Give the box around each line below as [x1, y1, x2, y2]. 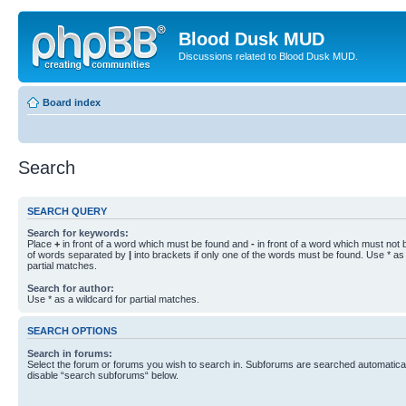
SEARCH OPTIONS [27, 325, 117, 337]
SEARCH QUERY [27, 205, 107, 217]
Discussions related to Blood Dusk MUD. [179, 51, 358, 62]
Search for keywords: [27, 227, 129, 238]
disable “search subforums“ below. [27, 369, 179, 381]
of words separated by [27, 249, 129, 260]
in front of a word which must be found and [60, 238, 251, 249]
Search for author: [27, 283, 114, 294]
